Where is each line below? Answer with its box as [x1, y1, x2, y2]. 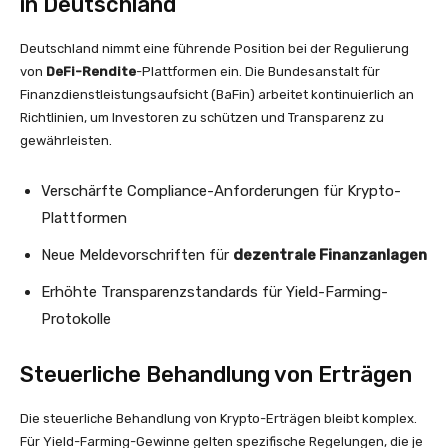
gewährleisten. [20, 133, 112, 148]
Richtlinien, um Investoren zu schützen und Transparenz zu [20, 110, 384, 125]
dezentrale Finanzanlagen [233, 246, 427, 264]
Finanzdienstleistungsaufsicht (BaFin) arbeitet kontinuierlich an [20, 87, 414, 102]
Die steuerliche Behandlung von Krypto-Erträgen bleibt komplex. [20, 411, 417, 426]
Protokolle [41, 310, 111, 328]
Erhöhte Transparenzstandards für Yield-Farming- [41, 283, 388, 301]
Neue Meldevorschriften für [41, 246, 233, 264]
